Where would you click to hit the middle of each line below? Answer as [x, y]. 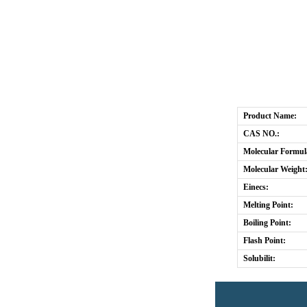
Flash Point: [265, 241]
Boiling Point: [267, 223]
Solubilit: [259, 258]
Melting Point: [268, 205]
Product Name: [270, 116]
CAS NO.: [261, 134]
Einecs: [256, 187]
